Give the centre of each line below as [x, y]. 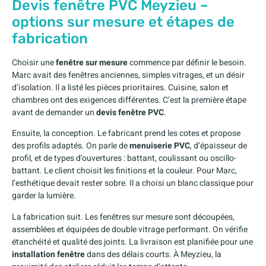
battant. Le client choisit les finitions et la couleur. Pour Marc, [124, 171]
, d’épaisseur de [218, 146]
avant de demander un [54, 112]
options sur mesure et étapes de [123, 22]
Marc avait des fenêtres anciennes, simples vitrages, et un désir [128, 75]
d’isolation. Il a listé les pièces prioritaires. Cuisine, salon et [120, 87]
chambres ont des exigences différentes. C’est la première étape [129, 100]
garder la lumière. [44, 196]
